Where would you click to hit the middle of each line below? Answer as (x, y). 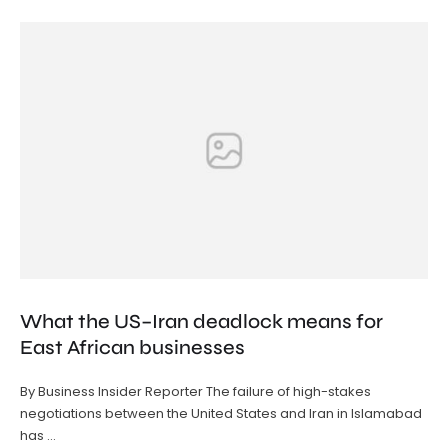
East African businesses (132, 348)
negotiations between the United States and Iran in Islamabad (221, 414)
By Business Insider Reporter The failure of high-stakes (195, 392)
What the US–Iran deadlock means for (201, 322)
